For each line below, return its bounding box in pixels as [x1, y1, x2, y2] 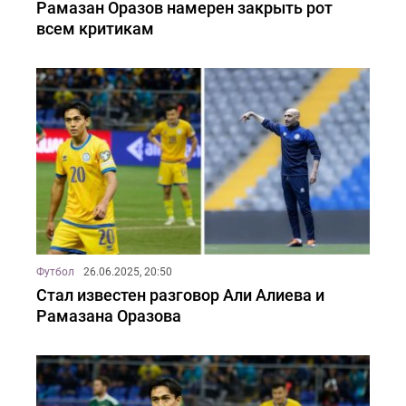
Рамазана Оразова [36, 306, 181, 326]
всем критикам [36, 19, 154, 39]
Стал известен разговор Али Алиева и [36, 285, 324, 305]
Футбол [36, 266, 74, 279]
